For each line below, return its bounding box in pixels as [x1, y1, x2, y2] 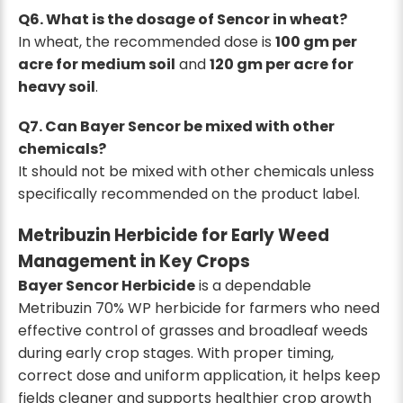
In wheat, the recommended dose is [18, 31, 275, 52]
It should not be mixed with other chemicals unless [18, 161, 374, 183]
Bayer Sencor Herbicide [18, 275, 195, 297]
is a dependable [195, 275, 311, 297]
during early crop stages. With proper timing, [18, 343, 334, 364]
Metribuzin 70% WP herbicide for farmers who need [18, 298, 380, 319]
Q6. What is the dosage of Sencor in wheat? [18, 9, 347, 30]
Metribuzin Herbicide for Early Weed [18, 223, 329, 248]
